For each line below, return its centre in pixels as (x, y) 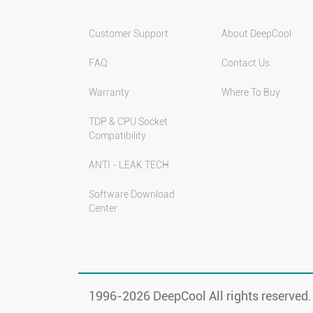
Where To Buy (250, 92)
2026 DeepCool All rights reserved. (217, 296)
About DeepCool (256, 34)
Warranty (109, 92)
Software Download (132, 194)
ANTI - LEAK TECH (129, 165)
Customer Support (129, 34)
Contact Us (245, 63)
